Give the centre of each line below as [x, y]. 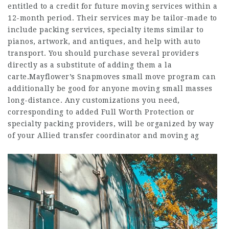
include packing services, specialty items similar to [106, 30]
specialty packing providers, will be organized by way [111, 124]
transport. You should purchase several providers [103, 53]
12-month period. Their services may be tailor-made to [112, 18]
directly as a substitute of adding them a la [90, 65]
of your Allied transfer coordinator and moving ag [104, 135]
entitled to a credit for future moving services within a [112, 6]
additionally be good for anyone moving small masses [110, 88]
